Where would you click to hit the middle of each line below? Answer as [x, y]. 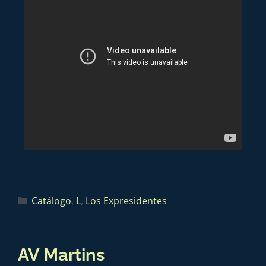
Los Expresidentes [126, 201]
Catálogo [51, 201]
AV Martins [61, 255]
